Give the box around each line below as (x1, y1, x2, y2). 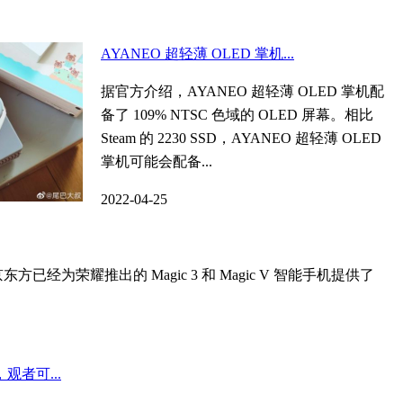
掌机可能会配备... (101, 154, 212, 170)
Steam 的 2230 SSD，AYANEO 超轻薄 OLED (101, 130, 381, 147)
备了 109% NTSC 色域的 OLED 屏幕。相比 (101, 107, 373, 123)
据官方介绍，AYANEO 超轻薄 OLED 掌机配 (101, 84, 384, 100)
